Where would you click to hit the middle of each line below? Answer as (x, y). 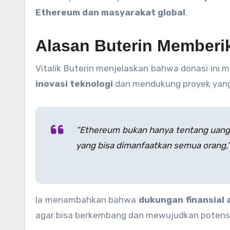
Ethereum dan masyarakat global (110, 13)
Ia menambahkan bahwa (87, 200)
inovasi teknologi (74, 84)
